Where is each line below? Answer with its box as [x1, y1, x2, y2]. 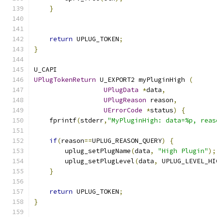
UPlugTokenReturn [34, 76, 96, 84]
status [150, 106, 173, 114]
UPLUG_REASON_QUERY [92, 137, 162, 145]
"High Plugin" [158, 147, 208, 155]
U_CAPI [34, 65, 61, 74]
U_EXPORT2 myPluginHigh [96, 76, 189, 84]
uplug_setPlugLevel [34, 157, 135, 165]
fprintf [34, 116, 77, 124]
